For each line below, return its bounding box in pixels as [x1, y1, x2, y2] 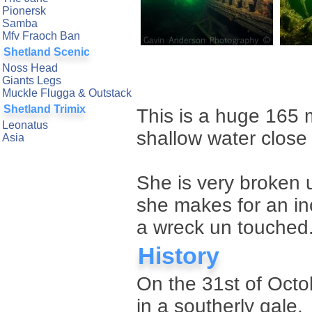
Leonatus [2, 119, 48, 131]
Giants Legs [2, 75, 61, 86]
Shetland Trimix [3, 103, 86, 115]
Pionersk [2, 5, 46, 17]
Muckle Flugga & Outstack [2, 87, 132, 99]
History [138, 242, 219, 269]
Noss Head [2, 62, 58, 74]
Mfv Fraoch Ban [2, 30, 80, 42]
